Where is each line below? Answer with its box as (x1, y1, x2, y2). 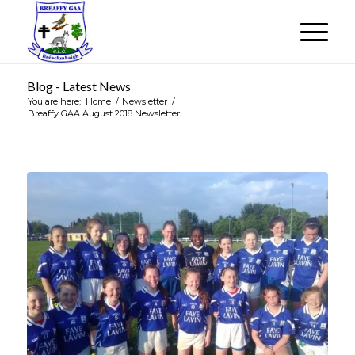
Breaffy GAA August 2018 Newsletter (27, 108, 180, 119)
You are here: (27, 96, 81, 107)
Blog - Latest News (26, 78, 131, 94)
